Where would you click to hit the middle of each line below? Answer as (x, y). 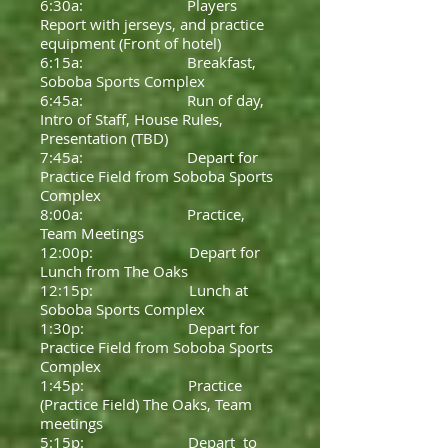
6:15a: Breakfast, (148, 62)
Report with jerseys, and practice (152, 24)
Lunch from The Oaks (114, 271)
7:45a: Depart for (149, 157)
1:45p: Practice (141, 385)
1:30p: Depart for (149, 328)
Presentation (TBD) (104, 138)
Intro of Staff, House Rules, (131, 119)
